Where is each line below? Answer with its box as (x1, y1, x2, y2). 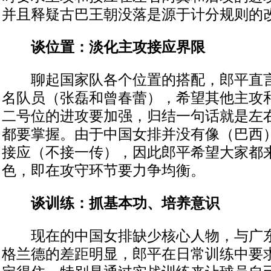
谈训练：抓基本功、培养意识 (2, 195, 220, 211)
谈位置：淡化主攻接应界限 (2, 39, 205, 55)
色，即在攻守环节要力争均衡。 (2, 163, 205, 178)
